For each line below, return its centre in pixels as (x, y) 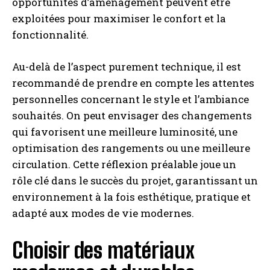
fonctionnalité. (50, 35)
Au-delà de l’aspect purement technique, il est (127, 67)
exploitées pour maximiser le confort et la (119, 18)
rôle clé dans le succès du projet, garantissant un (135, 181)
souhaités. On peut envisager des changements (132, 115)
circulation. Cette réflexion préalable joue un (124, 164)
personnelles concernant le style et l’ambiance (130, 99)
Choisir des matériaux (103, 250)
